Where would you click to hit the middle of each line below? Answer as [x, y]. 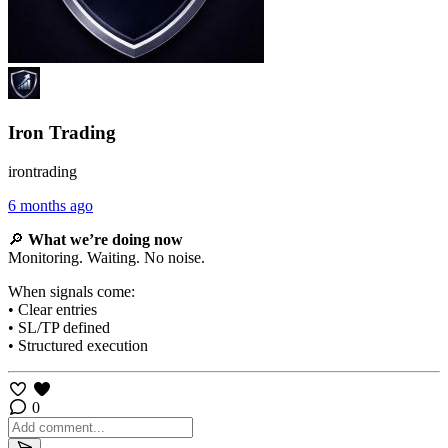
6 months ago [50, 205]
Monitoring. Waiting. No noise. [106, 257]
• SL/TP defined [59, 327]
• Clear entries [52, 309]
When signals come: [71, 291]
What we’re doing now [105, 239]
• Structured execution [78, 345]
